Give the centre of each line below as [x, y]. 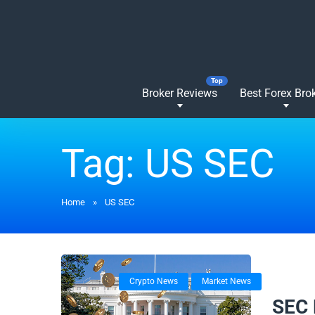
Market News [226, 281]
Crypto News [153, 281]
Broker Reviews [180, 93]
